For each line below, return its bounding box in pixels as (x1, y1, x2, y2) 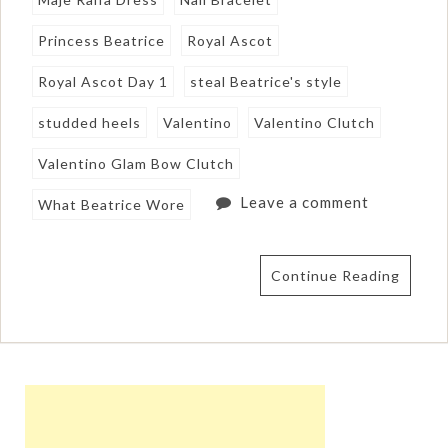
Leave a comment (239, 193, 369, 212)
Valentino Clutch (254, 114, 376, 132)
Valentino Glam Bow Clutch (38, 155, 235, 173)
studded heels (38, 114, 142, 132)
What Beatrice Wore (38, 196, 186, 214)
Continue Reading (270, 267, 400, 285)
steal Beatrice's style (190, 73, 343, 91)
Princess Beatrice (38, 32, 166, 50)
